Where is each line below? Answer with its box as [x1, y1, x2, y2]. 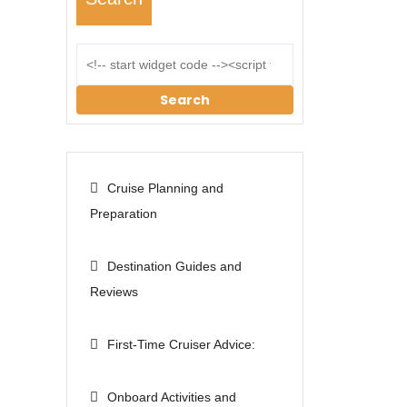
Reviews [90, 283, 138, 299]
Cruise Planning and [107, 180, 223, 195]
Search [160, 90, 210, 109]
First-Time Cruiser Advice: [107, 336, 255, 352]
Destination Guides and [107, 258, 242, 273]
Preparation [90, 205, 157, 221]
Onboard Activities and [107, 389, 236, 404]
